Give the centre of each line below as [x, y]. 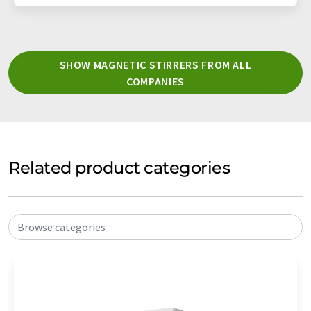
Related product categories [119, 167]
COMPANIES [155, 81]
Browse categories [61, 227]
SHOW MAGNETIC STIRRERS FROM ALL [155, 64]
